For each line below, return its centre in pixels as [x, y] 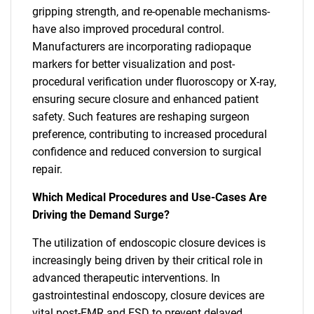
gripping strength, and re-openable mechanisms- [151, 12]
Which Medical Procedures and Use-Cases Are [150, 197]
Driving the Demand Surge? [101, 215]
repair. [47, 169]
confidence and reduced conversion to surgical [147, 152]
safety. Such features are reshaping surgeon [141, 117]
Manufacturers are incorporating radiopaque [142, 47]
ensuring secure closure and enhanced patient [145, 99]
